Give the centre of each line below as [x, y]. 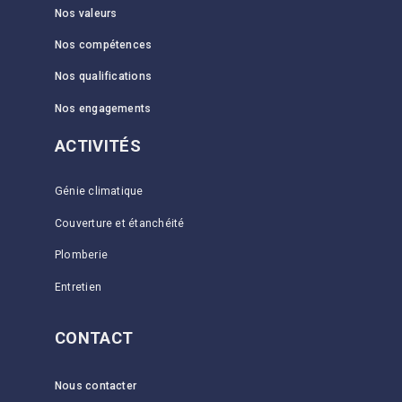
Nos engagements [103, 108]
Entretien [78, 287]
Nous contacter [96, 386]
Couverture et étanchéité [119, 223]
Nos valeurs [86, 13]
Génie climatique [99, 192]
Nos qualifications [103, 77]
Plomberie [81, 255]
